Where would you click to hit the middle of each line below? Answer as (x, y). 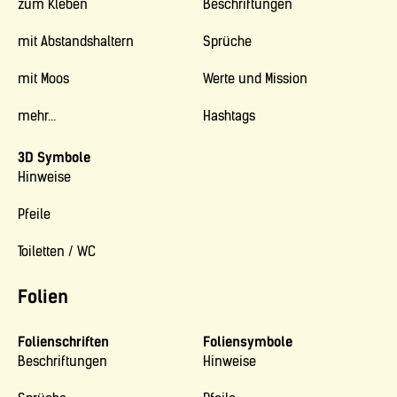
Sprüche (227, 42)
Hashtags (229, 117)
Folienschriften (63, 343)
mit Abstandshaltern (76, 42)
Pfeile (34, 215)
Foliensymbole (248, 343)
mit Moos (43, 79)
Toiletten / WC (57, 252)
